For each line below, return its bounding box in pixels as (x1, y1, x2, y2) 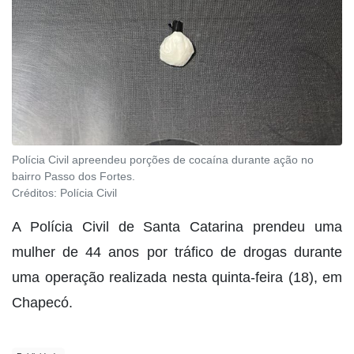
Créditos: (12, 186, 60, 199)
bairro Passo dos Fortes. (12, 169, 135, 183)
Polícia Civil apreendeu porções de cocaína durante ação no (12, 153, 314, 166)
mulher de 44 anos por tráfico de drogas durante (12, 243, 342, 260)
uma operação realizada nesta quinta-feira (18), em (12, 269, 342, 285)
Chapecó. (12, 294, 73, 311)
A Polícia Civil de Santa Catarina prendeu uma (12, 218, 342, 235)
